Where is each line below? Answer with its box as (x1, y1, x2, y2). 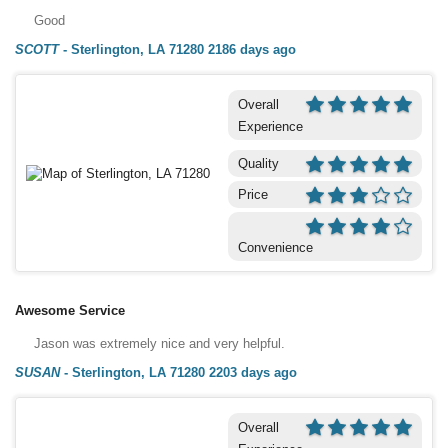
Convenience (237, 239, 313, 255)
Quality (237, 155, 279, 171)
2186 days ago (208, 41, 296, 57)
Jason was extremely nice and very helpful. (34, 335, 285, 351)
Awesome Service (15, 302, 125, 318)
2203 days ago (209, 364, 297, 380)
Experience (237, 118, 303, 134)
